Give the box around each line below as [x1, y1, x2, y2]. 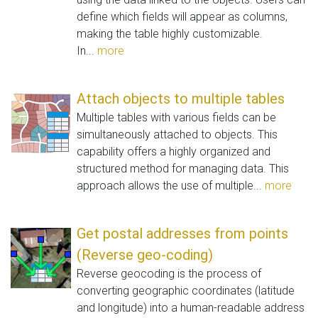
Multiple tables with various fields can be [77, 110, 276, 124]
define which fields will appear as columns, [77, 9, 287, 23]
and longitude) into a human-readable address [77, 300, 305, 314]
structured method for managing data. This [77, 161, 289, 175]
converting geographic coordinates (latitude [77, 283, 295, 297]
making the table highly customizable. [77, 26, 263, 40]
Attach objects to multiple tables [77, 89, 285, 107]
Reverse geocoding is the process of [77, 266, 261, 280]
